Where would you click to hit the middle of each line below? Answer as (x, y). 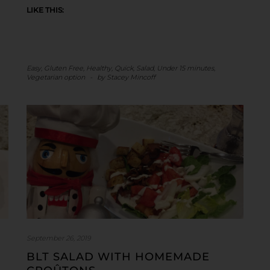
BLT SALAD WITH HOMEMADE (118, 257)
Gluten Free (64, 68)
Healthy (99, 68)
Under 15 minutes (185, 68)
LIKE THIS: (45, 10)
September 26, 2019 (59, 238)
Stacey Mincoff (131, 77)
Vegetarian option (56, 77)
